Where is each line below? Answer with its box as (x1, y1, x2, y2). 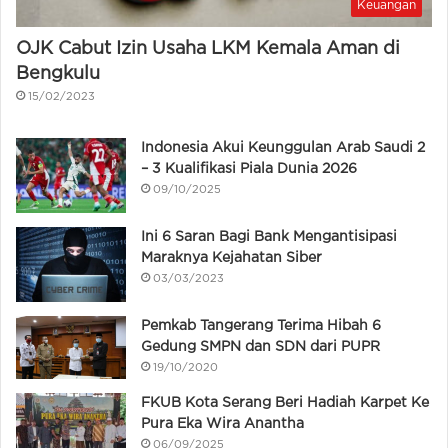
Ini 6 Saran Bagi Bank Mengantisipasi (141, 231, 397, 244)
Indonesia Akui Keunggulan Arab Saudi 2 (141, 142, 425, 155)
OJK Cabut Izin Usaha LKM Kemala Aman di (16, 41, 400, 58)
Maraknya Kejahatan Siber (141, 252, 322, 265)
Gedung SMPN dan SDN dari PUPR (141, 341, 380, 354)
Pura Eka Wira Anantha (141, 417, 304, 430)
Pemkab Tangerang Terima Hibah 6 (141, 320, 381, 333)
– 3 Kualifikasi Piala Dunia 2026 (141, 163, 357, 176)
